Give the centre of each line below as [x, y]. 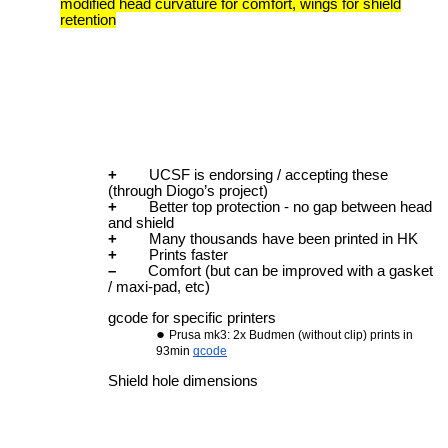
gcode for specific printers [192, 318]
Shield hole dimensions [183, 380]
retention [88, 19]
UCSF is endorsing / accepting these [268, 175]
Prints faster [172, 255]
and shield [141, 223]
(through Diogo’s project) [188, 191]
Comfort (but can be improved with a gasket [274, 271]
